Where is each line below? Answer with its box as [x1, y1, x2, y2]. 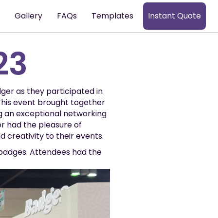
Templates [91, 10, 134, 21]
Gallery [15, 10, 43, 21]
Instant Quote [148, 10, 201, 21]
